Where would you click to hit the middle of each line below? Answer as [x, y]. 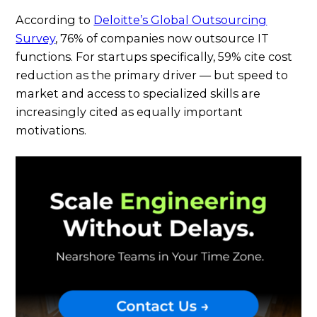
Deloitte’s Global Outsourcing [180, 19]
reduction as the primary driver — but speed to [152, 75]
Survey [36, 38]
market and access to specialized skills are [138, 93]
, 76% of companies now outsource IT [162, 38]
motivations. [51, 130]
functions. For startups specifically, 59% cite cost [154, 56]
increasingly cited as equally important [129, 111]
